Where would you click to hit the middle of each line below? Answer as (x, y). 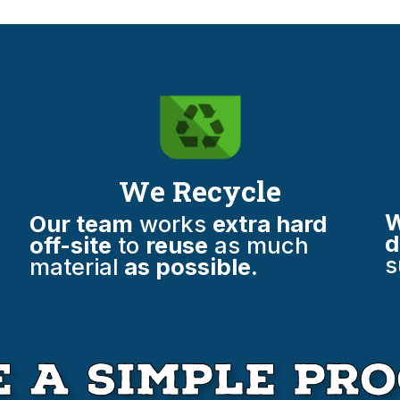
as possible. (189, 266)
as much (259, 245)
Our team (82, 223)
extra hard (270, 223)
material (75, 266)
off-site (71, 245)
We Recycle (200, 190)
